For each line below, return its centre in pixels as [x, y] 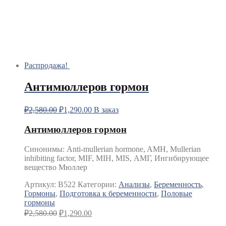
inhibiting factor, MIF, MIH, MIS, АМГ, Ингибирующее [117, 158]
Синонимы [43, 149]
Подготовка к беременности [108, 194]
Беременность [178, 185]
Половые [177, 194]
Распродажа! [46, 65]
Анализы [134, 185]
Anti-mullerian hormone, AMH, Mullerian [134, 149]
